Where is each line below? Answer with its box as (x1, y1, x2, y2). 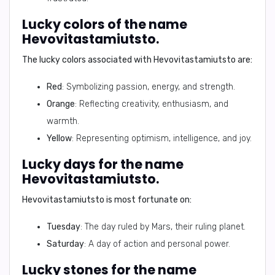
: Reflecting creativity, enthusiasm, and (75, 99, 228, 109)
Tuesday (47, 222, 80, 232)
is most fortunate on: (104, 195, 192, 205)
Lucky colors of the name (22, 15, 187, 33)
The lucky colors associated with (22, 55, 153, 65)
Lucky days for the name (22, 155, 184, 173)
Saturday (47, 239, 84, 249)
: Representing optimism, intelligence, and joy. (72, 133, 252, 144)
